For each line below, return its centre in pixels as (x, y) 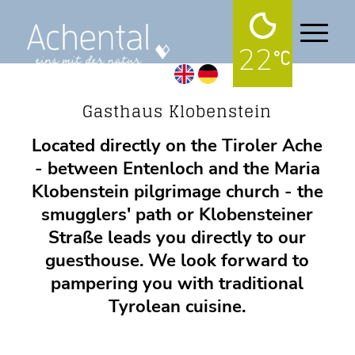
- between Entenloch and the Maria (177, 169)
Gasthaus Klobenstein (177, 112)
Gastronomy (177, 96)
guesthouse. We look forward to (177, 261)
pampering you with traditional (177, 284)
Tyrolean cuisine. (177, 307)
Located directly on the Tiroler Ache (177, 146)
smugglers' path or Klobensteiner (177, 215)
